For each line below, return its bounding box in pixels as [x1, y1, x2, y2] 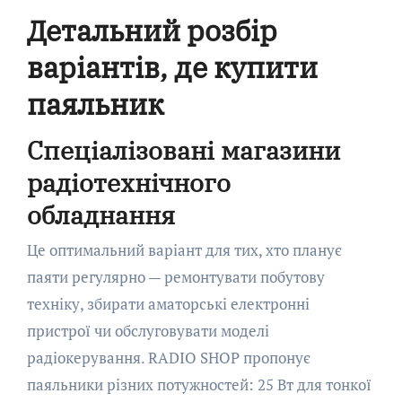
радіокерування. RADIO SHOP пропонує [26, 347, 310, 369]
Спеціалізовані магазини [26, 133, 340, 167]
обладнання [26, 197, 175, 232]
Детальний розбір [26, 11, 277, 49]
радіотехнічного [26, 165, 231, 199]
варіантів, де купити [26, 48, 318, 86]
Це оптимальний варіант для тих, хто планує [26, 240, 342, 261]
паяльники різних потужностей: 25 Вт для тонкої [26, 374, 371, 396]
